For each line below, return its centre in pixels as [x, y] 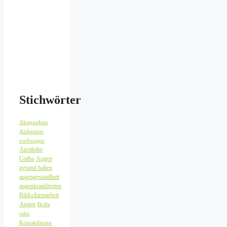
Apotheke [31, 150]
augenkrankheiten [40, 186]
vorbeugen [32, 141]
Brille [44, 205]
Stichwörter [50, 100]
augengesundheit [39, 177]
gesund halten [36, 168]
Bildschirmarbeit [39, 195]
